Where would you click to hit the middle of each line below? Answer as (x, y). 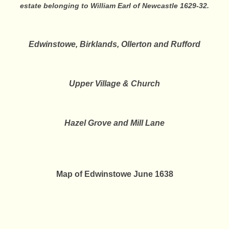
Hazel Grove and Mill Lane (114, 123)
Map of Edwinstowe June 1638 (114, 174)
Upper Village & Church (114, 84)
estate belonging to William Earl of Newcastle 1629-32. (114, 6)
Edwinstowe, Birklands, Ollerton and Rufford (114, 44)
